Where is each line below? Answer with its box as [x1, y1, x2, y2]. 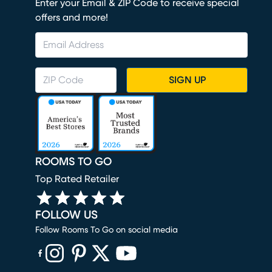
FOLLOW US [35, 209, 98, 222]
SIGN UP [168, 75, 206, 86]
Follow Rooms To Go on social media [35, 226, 178, 235]
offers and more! [35, 13, 108, 23]
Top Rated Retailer [35, 174, 119, 185]
